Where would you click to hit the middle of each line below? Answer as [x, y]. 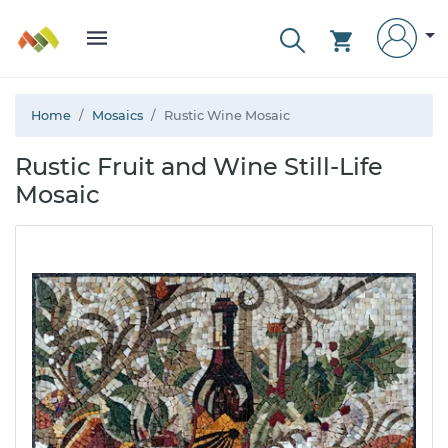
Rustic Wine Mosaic [227, 115]
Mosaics [117, 115]
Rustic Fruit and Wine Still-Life [199, 166]
